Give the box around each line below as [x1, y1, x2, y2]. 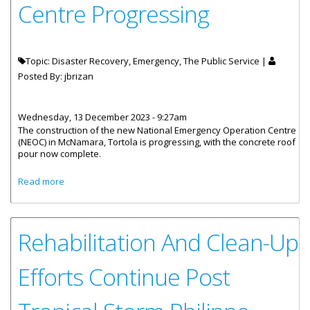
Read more [18, 175, 64, 188]
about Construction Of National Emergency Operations [64, 173, 293, 185]
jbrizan [64, 70, 93, 82]
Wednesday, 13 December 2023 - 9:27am [18, 111, 187, 123]
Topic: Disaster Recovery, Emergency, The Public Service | [26, 55, 268, 67]
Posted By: [18, 70, 64, 82]
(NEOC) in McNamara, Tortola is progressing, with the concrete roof [18, 136, 295, 148]
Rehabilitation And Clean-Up [18, 226, 298, 258]
